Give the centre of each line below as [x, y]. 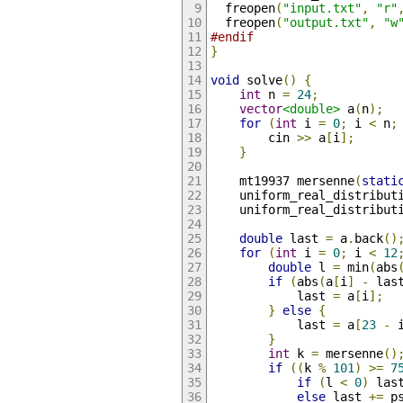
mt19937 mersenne [282, 181]
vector [260, 109]
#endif [232, 37]
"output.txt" [325, 23]
